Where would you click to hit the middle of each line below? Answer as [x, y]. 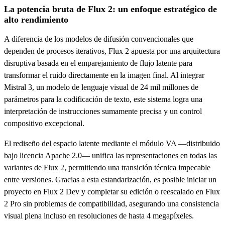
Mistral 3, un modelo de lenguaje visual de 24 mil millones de [101, 87]
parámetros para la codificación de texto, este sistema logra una [103, 99]
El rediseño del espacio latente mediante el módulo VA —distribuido [112, 143]
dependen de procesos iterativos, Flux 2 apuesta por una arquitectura [112, 51]
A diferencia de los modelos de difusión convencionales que [99, 39]
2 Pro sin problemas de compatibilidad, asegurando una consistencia [111, 203]
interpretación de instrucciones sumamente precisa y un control [103, 111]
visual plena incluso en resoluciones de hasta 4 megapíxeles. [99, 215]
